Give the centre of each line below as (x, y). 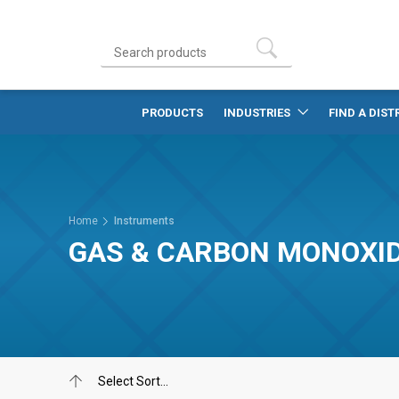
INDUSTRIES (258, 113)
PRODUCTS (172, 113)
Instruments (144, 221)
